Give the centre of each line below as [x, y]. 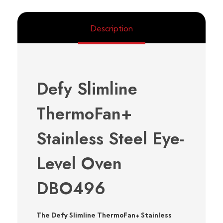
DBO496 [71, 188]
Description [111, 28]
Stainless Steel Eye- [110, 138]
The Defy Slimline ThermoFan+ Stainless [104, 215]
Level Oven [79, 163]
